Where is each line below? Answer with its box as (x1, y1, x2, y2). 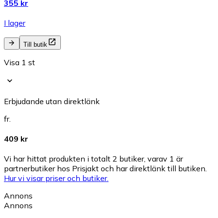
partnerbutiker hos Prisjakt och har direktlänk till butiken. (4, 163, 207, 174)
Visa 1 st (4, 57, 35, 67)
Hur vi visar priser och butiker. (4, 173, 109, 183)
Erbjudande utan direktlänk (4, 96, 100, 106)
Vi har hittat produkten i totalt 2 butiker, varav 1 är (4, 154, 183, 164)
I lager (4, 18, 25, 28)
